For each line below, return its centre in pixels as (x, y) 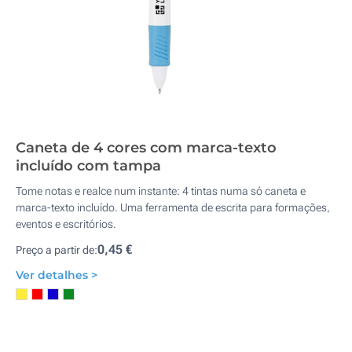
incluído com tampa (88, 166)
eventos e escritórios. (66, 224)
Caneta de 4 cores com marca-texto (146, 148)
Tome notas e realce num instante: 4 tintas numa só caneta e (161, 191)
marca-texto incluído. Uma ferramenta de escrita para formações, (173, 207)
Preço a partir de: (57, 250)
